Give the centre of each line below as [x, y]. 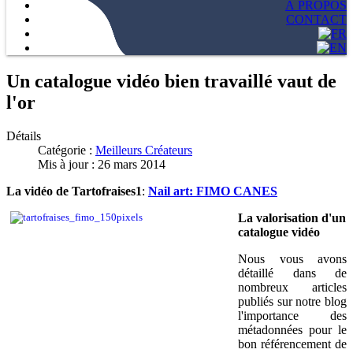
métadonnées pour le [292, 329]
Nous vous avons [292, 258]
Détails [24, 136]
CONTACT [316, 19]
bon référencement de [292, 344]
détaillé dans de [292, 273]
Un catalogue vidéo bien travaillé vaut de [171, 81]
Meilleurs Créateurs [144, 150]
